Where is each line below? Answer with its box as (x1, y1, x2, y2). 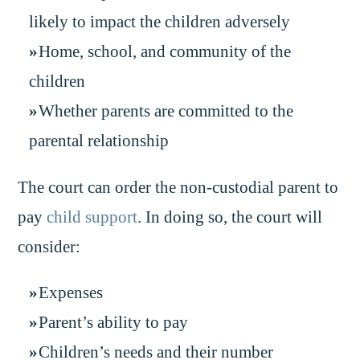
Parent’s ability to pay (39, 313, 189, 332)
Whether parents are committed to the (39, 102, 294, 121)
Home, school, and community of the (39, 43, 292, 61)
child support (47, 207, 138, 226)
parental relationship (28, 132, 169, 150)
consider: (18, 237, 81, 256)
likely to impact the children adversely (28, 13, 290, 31)
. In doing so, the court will (137, 207, 323, 226)
